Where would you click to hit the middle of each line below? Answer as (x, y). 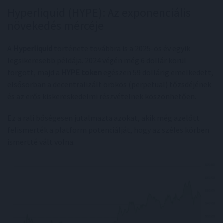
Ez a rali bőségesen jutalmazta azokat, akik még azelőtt (104, 118)
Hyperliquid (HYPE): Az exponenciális (99, 13)
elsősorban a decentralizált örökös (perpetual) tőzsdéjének (109, 84)
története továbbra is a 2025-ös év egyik (121, 48)
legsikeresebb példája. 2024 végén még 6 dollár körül (97, 60)
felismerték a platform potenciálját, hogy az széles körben (108, 130)
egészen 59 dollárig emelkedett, (157, 72)
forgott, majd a (34, 72)
